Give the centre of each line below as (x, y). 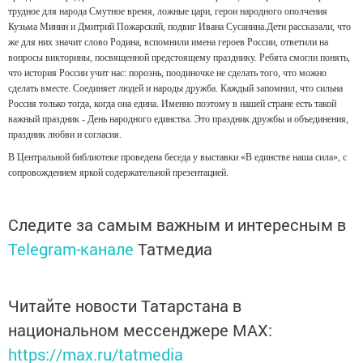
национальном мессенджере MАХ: (140, 330)
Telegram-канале (71, 249)
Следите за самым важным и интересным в (177, 225)
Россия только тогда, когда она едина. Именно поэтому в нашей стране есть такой (172, 104)
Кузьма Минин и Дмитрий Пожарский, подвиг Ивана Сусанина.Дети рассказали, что (179, 27)
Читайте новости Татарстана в (125, 306)
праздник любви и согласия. (65, 135)
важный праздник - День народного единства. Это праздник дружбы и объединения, (178, 120)
